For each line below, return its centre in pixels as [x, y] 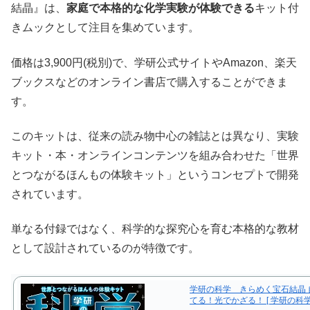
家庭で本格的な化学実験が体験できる [161, 8]
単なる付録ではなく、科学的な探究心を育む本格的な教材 [155, 229]
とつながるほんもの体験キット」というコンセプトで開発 [155, 175]
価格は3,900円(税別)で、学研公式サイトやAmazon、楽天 [154, 62]
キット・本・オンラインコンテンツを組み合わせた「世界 [155, 156]
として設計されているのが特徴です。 [105, 248]
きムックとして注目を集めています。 [105, 28]
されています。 [50, 194]
